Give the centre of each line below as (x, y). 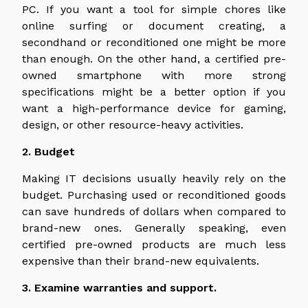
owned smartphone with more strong (154, 75)
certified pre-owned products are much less (154, 244)
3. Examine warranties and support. (119, 287)
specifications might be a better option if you (154, 91)
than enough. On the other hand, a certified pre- (154, 58)
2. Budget (48, 151)
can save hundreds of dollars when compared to (154, 211)
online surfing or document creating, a (154, 25)
